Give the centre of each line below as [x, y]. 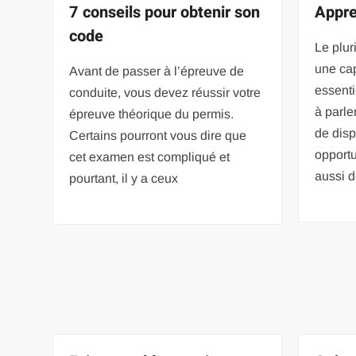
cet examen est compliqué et [150, 157]
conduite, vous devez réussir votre [165, 92]
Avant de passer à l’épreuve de [157, 71]
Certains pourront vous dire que [158, 135]
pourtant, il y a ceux [124, 178]
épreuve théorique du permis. [152, 114]
